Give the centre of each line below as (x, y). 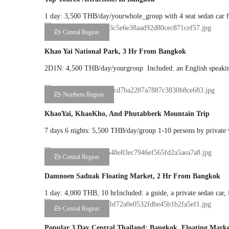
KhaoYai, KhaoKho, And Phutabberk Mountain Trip (127, 113)
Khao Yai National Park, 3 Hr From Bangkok (115, 52)
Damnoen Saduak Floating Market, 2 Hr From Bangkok (132, 176)
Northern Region (83, 94)
